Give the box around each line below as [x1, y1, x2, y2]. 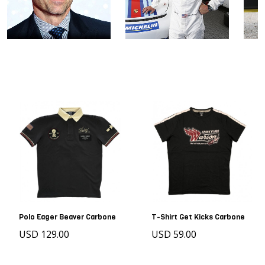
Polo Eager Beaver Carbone [19, 211, 116, 222]
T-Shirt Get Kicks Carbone [151, 211, 245, 222]
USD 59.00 [151, 227, 196, 241]
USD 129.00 [19, 227, 69, 241]
